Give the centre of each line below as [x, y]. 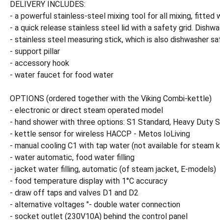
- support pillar [35, 51]
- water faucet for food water [62, 75]
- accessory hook [40, 63]
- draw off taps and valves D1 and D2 [74, 193]
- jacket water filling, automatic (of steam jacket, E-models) [113, 169]
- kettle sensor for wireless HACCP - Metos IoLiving [100, 134]
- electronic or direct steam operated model [86, 110]
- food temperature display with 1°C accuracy [89, 181]
